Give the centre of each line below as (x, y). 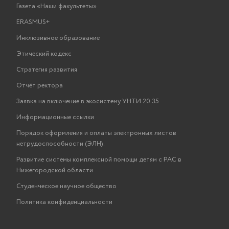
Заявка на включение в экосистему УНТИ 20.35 (88, 101)
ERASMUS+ (33, 22)
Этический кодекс (44, 54)
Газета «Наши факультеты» (56, 6)
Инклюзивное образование (58, 38)
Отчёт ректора (40, 86)
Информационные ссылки (55, 117)
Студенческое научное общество (66, 186)
